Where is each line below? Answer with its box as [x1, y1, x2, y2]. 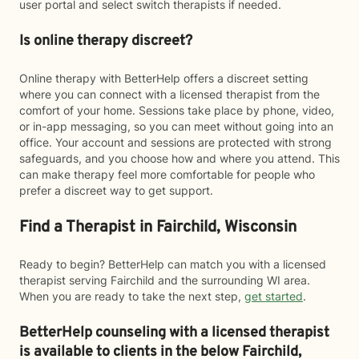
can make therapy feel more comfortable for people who [19, 167, 315, 181]
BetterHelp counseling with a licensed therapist [19, 324, 329, 342]
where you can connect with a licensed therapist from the [19, 87, 320, 101]
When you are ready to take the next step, [19, 289, 244, 303]
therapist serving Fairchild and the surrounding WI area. [19, 273, 310, 287]
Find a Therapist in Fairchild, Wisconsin [19, 217, 296, 238]
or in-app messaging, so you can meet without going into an [19, 119, 333, 133]
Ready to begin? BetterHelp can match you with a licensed [19, 257, 326, 271]
